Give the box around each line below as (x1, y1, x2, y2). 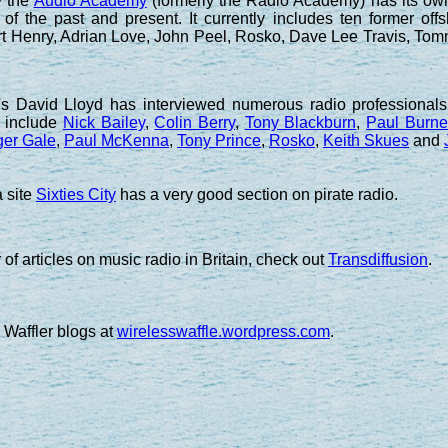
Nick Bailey (63, 113, 145, 131)
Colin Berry (154, 113, 236, 131)
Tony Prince (177, 131, 261, 149)
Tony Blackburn (244, 113, 357, 131)
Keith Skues (323, 131, 409, 149)
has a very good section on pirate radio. (116, 185, 398, 203)
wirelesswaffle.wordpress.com (117, 322, 330, 340)
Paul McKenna (64, 131, 169, 149)
